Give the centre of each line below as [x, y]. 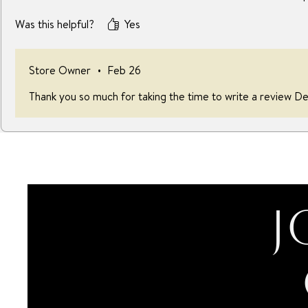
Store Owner [60, 70]
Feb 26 [124, 70]
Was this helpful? [55, 24]
